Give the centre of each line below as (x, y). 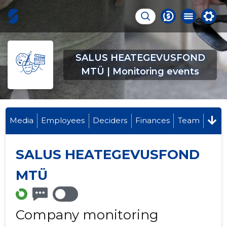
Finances (152, 120)
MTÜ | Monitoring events (140, 71)
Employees (63, 120)
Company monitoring (87, 215)
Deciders (110, 120)
